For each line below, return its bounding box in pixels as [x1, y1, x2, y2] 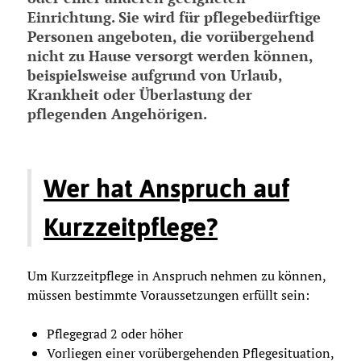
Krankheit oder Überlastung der [27, 84, 252, 104]
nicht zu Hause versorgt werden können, [27, 45, 313, 65]
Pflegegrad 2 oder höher [47, 324, 183, 342]
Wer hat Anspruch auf [44, 172, 289, 203]
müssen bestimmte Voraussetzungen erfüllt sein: [27, 285, 309, 304]
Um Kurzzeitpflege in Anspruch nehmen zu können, [27, 266, 326, 284]
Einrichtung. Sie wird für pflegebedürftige [27, 6, 321, 27]
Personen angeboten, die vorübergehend [27, 26, 314, 46]
